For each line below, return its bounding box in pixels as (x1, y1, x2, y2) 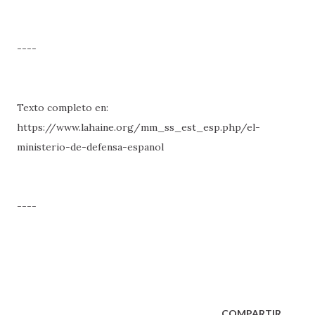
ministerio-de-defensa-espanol (17, 141, 164, 153)
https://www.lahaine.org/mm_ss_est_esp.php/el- (17, 121, 260, 134)
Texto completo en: (17, 101, 108, 114)
